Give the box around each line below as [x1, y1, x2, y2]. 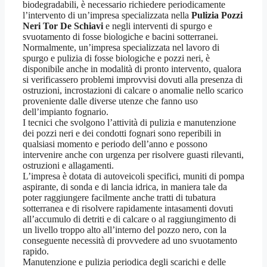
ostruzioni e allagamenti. [23, 160, 114, 171]
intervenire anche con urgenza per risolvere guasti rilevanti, [23, 150, 244, 160]
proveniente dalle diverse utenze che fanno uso [23, 96, 198, 107]
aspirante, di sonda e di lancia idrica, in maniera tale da [23, 182, 227, 193]
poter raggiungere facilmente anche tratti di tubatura [23, 193, 216, 203]
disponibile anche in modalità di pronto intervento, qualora [23, 64, 241, 74]
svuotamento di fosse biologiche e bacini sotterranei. [23, 32, 218, 42]
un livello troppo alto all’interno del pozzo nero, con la [23, 225, 226, 235]
